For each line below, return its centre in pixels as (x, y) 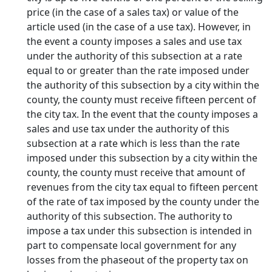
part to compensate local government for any (131, 245)
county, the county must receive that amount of (136, 172)
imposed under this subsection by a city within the (142, 158)
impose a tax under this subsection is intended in (139, 231)
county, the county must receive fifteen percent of (141, 100)
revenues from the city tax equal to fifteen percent (142, 187)
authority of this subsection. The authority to (130, 216)
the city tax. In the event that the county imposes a (142, 114)
